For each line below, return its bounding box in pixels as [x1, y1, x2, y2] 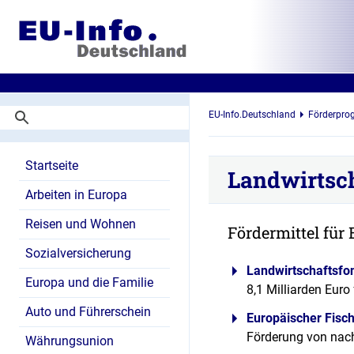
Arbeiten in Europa [25, 187, 127, 202]
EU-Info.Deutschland [209, 109, 296, 120]
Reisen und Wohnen [25, 217, 136, 232]
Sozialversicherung [25, 246, 131, 261]
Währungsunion [25, 333, 114, 348]
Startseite [25, 158, 78, 173]
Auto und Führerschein [25, 304, 151, 319]
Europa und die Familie [25, 275, 153, 290]
